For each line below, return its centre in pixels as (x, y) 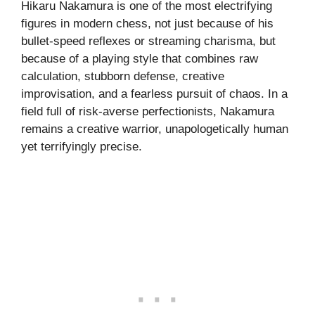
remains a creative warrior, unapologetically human (155, 129)
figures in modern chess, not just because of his (147, 23)
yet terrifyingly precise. (82, 146)
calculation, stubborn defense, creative (123, 76)
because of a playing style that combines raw (140, 58)
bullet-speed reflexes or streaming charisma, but (148, 41)
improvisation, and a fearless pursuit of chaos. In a (154, 94)
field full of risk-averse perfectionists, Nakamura (148, 111)
